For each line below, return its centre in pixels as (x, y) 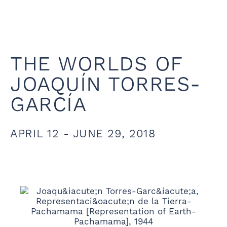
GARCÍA (48, 106)
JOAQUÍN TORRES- (105, 86)
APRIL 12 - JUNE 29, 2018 (83, 135)
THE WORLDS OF (96, 66)
